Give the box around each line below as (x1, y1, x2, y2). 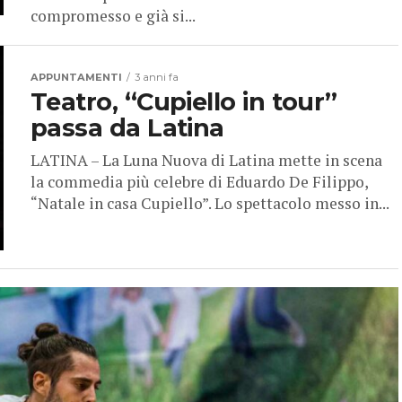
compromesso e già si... (31, 5, 196, 27)
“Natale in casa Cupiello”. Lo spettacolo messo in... (31, 193, 389, 214)
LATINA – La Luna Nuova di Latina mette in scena (31, 150, 382, 171)
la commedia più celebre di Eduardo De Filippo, (31, 171, 368, 193)
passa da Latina (31, 113, 224, 144)
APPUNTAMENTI (31, 71, 122, 84)
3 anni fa (135, 71, 179, 84)
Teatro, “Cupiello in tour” (31, 87, 337, 118)
